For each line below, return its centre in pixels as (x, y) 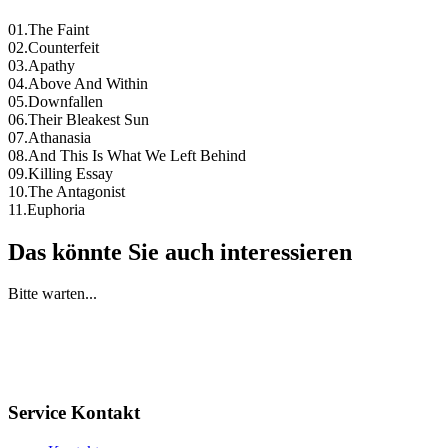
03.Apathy (41, 65)
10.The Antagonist (66, 191)
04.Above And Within (78, 83)
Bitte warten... (52, 294)
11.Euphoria (46, 209)
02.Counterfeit (53, 47)
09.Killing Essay (60, 173)
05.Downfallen (55, 101)
